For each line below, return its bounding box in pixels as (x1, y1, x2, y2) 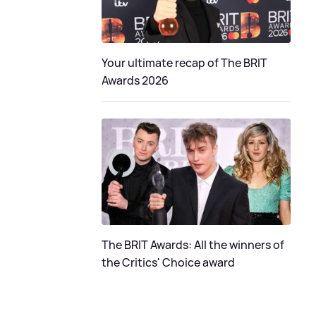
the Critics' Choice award (102, 254, 235, 270)
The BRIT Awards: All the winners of (102, 236, 284, 253)
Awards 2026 (102, 72, 169, 88)
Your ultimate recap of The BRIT (102, 54, 267, 71)
